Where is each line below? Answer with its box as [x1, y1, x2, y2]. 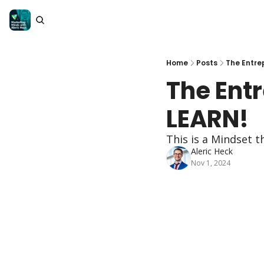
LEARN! [166, 103, 249, 136]
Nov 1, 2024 [191, 158, 230, 168]
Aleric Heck [191, 146, 233, 157]
